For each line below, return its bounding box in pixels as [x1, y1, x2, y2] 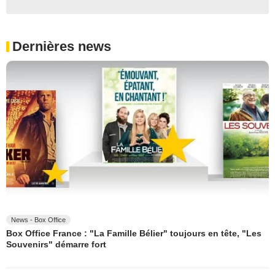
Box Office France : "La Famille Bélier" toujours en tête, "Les [6, 228, 261, 239]
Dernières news [12, 39, 111, 55]
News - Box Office [11, 216, 66, 224]
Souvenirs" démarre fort [6, 239, 106, 249]
